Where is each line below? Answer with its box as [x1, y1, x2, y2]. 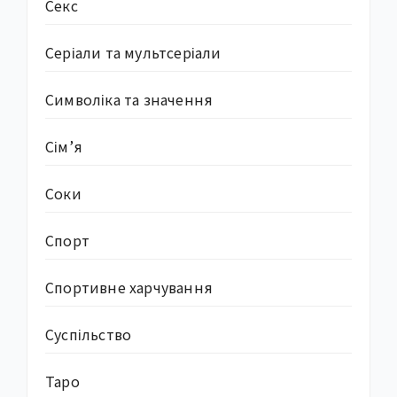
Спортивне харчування [45, 276, 213, 298]
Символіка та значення [45, 88, 214, 110]
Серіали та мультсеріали [45, 41, 222, 63]
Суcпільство [45, 323, 132, 345]
